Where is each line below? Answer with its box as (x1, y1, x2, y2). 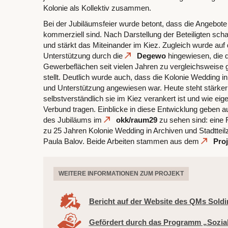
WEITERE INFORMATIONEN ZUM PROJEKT (58, 170, 184, 177)
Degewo (137, 51, 166, 60)
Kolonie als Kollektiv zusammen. (43, 3, 151, 12)
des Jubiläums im (43, 116, 104, 124)
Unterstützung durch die (43, 51, 125, 60)
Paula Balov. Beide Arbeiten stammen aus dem (43, 137, 201, 146)
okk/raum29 (116, 116, 157, 124)
